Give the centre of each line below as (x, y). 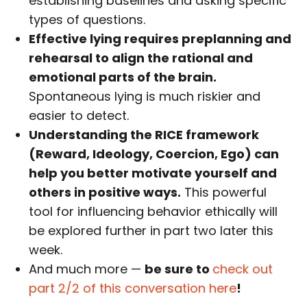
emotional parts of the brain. (123, 77)
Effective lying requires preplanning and (160, 39)
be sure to (179, 269)
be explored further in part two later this (151, 231)
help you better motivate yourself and (153, 173)
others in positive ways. (105, 193)
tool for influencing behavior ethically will (153, 212)
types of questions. (87, 20)
